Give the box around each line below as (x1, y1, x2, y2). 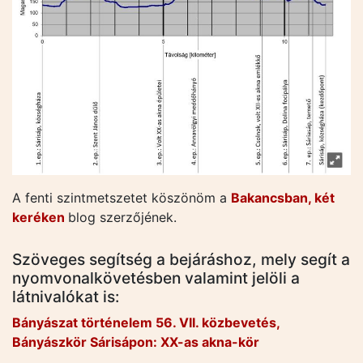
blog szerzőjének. (68, 209, 177, 226)
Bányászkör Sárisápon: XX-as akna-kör (12, 334, 259, 351)
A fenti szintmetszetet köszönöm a (12, 190, 231, 207)
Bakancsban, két (231, 190, 335, 207)
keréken (12, 209, 68, 226)
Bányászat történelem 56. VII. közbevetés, (12, 314, 280, 331)
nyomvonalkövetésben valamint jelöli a (12, 268, 300, 288)
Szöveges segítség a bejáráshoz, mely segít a (12, 250, 350, 270)
